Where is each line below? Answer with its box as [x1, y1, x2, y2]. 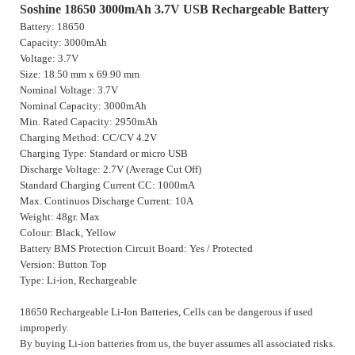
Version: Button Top [20, 258, 107, 271]
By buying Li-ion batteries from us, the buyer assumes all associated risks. [20, 338, 335, 350]
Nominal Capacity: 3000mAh [20, 100, 147, 113]
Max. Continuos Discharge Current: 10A [20, 195, 193, 208]
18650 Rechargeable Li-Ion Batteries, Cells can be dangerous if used [20, 306, 313, 319]
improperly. [20, 322, 69, 334]
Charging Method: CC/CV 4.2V [20, 132, 157, 144]
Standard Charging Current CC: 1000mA [20, 179, 195, 192]
